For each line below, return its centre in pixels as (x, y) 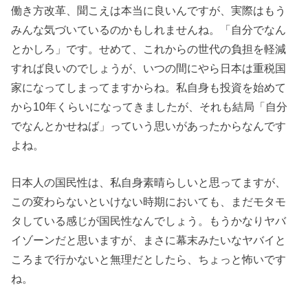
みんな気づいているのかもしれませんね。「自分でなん (149, 29)
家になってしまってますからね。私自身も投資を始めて (149, 87)
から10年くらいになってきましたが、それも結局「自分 (150, 106)
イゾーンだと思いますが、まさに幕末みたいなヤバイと (149, 240)
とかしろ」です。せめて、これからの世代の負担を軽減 (149, 48)
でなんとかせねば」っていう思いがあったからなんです (149, 125)
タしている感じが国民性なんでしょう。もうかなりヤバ (149, 221)
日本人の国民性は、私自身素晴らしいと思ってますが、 (149, 183)
